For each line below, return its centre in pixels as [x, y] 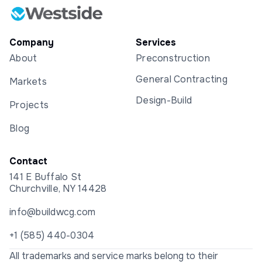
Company [32, 42]
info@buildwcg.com [53, 212]
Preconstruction [173, 58]
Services [156, 42]
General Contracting [182, 79]
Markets [28, 82]
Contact [28, 161]
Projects [29, 105]
